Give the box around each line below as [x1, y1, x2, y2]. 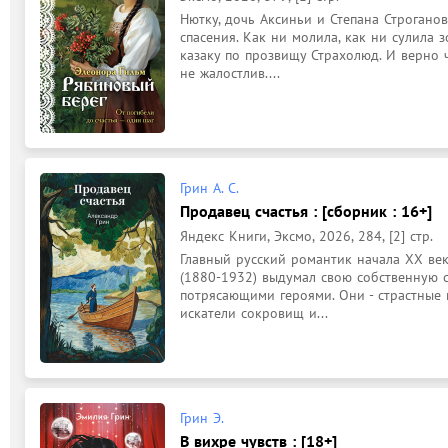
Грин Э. [180, 409, 224, 427]
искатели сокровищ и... [180, 304, 328, 322]
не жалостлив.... [180, 64, 280, 82]
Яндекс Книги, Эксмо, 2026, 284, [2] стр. [180, 227, 433, 245]
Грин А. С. [180, 179, 239, 197]
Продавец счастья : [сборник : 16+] [180, 201, 432, 221]
